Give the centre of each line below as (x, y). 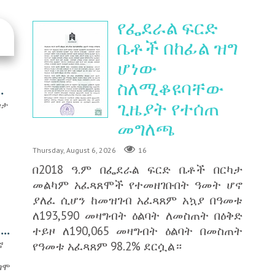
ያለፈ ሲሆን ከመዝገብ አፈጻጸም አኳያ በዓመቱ (137, 200)
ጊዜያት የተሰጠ (168, 109)
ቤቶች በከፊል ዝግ (177, 48)
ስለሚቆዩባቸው (170, 89)
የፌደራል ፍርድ (167, 28)
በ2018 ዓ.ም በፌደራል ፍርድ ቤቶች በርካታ (137, 169)
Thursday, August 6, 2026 (74, 150)
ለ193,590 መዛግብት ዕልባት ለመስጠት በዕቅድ (137, 215)
